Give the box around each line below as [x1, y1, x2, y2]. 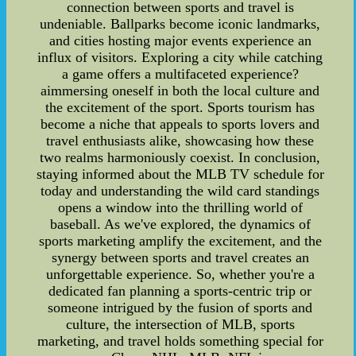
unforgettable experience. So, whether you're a [45, 265, 315, 282]
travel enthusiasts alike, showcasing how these [46, 132, 315, 149]
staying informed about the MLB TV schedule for [36, 165, 324, 182]
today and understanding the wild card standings [41, 182, 320, 199]
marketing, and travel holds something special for [37, 332, 323, 349]
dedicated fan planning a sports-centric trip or [48, 282, 312, 299]
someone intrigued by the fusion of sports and [48, 299, 313, 315]
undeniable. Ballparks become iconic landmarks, [40, 15, 321, 32]
